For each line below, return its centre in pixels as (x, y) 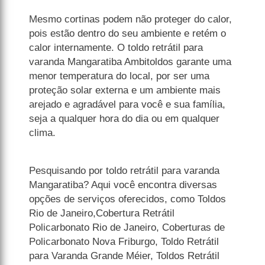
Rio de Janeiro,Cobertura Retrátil (102, 214)
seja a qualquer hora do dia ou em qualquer (125, 119)
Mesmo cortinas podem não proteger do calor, (131, 20)
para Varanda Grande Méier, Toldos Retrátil (125, 256)
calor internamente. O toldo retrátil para (116, 48)
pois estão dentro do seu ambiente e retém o (128, 34)
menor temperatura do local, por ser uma (119, 76)
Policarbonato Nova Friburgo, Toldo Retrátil (124, 242)
